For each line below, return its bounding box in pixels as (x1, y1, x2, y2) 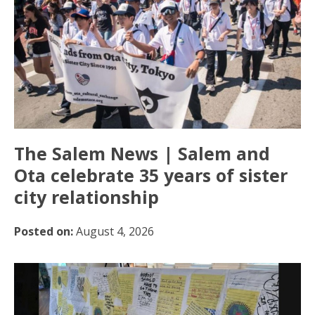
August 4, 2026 (73, 223, 154, 239)
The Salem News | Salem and (14, 141, 270, 165)
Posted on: (14, 223, 73, 239)
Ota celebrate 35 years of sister (14, 162, 288, 187)
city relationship (14, 184, 159, 209)
